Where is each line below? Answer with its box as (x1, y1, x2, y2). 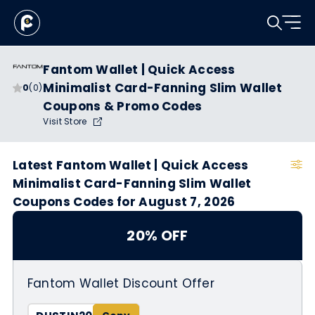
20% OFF (127, 226, 188, 245)
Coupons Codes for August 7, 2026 (12, 193, 236, 210)
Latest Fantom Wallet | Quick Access (12, 157, 249, 174)
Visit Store (43, 115, 89, 127)
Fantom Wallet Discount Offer (27, 274, 215, 292)
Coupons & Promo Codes (43, 98, 202, 115)
